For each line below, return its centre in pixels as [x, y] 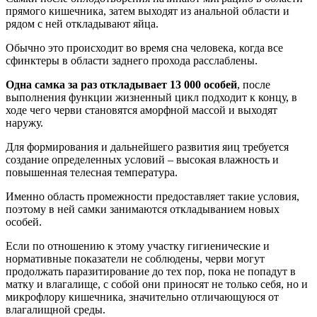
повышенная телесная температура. [92, 173]
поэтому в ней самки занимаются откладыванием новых [143, 209]
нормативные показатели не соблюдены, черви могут [135, 259]
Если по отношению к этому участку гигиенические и [138, 246]
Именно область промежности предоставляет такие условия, [152, 197]
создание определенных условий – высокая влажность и [142, 160]
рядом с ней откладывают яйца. [82, 24]
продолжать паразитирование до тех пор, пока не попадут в [151, 272]
